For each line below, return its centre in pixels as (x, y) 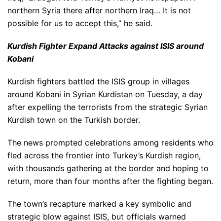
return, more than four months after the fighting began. (110, 181)
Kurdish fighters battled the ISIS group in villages (98, 81)
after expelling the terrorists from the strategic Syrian (108, 107)
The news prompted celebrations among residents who (110, 143)
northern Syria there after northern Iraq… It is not (99, 10)
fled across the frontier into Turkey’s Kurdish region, (104, 155)
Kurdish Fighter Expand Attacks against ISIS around (106, 46)
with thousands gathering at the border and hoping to (108, 168)
